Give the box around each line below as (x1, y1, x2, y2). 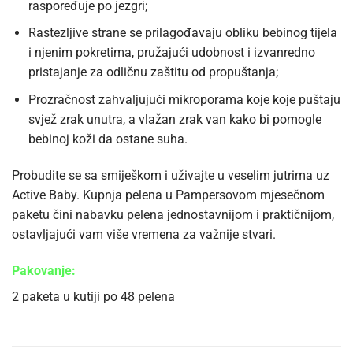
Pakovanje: (12, 262, 76, 278)
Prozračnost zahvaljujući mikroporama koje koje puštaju (28, 91, 340, 107)
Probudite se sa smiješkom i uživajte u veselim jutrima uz (12, 167, 329, 183)
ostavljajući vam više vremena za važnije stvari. (12, 226, 276, 242)
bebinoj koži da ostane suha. (28, 131, 188, 147)
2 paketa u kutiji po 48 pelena (12, 288, 175, 304)
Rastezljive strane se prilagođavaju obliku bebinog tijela (28, 25, 337, 41)
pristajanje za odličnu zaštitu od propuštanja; (28, 65, 278, 80)
